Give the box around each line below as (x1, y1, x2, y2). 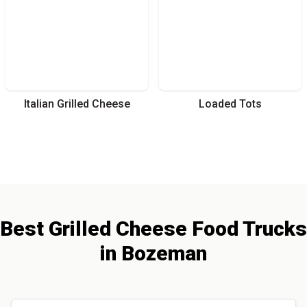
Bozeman (121, 241, 207, 265)
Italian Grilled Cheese (23, 97, 130, 110)
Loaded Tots (199, 97, 262, 110)
